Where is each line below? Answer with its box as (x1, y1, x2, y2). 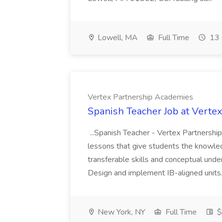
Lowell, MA (96, 32, 138, 43)
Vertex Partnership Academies (88, 92, 193, 103)
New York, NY (96, 207, 145, 218)
